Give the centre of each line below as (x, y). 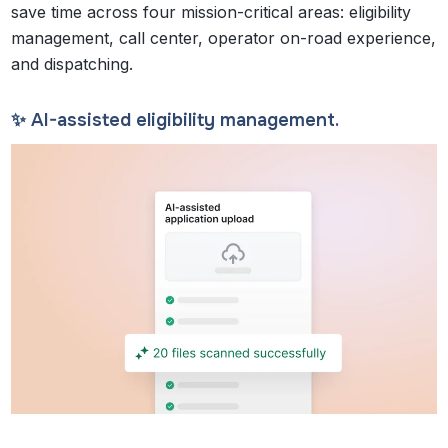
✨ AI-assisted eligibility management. (178, 119)
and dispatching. (75, 63)
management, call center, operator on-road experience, (224, 37)
